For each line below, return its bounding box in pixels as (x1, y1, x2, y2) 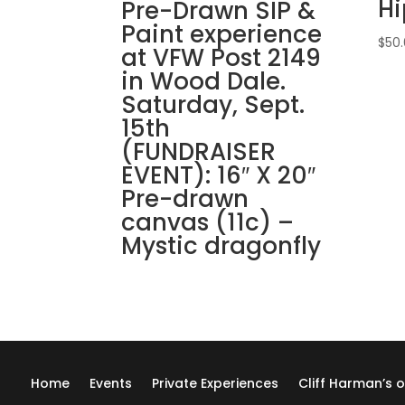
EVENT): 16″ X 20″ (121, 158, 316, 192)
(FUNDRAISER (121, 135, 277, 168)
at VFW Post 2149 (121, 41, 322, 74)
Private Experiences (151, 373, 278, 392)
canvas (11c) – (121, 205, 295, 239)
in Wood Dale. (121, 64, 287, 98)
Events (89, 373, 132, 392)
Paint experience (121, 17, 323, 51)
